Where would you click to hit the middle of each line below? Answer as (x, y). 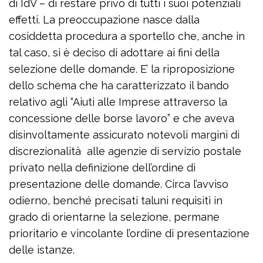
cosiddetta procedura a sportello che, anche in (127, 36)
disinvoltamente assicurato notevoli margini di (124, 135)
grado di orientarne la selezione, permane (114, 217)
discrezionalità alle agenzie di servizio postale (125, 151)
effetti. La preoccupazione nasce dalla (104, 20)
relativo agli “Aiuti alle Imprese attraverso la (118, 102)
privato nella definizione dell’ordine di (102, 168)
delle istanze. (42, 250)
